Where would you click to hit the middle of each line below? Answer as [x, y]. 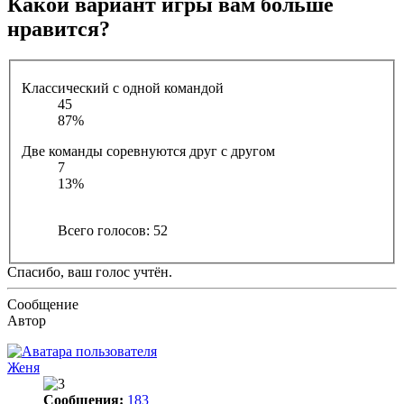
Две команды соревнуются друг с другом [148, 151]
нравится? [59, 28]
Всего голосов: [106, 231]
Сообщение [43, 305]
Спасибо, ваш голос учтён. [90, 272]
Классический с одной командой [123, 88]
